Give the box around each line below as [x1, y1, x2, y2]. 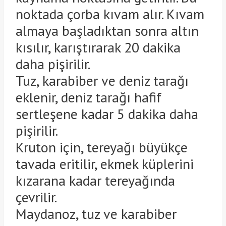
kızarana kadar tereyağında [15, 171, 175, 190]
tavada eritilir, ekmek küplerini [15, 154, 194, 173]
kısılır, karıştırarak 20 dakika [15, 37, 181, 56]
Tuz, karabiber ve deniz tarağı [15, 71, 189, 90]
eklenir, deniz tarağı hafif [15, 87, 161, 106]
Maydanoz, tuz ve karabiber [15, 204, 177, 223]
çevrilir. [15, 187, 57, 206]
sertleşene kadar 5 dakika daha [15, 104, 198, 123]
